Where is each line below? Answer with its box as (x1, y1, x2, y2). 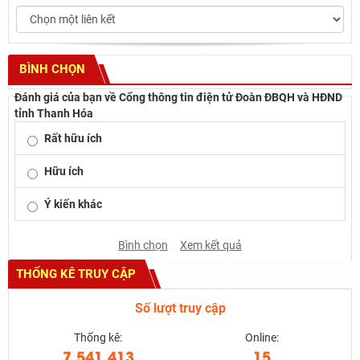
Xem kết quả (180, 239, 242, 252)
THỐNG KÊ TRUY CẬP (16, 267, 136, 282)
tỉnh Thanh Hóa (14, 107, 93, 121)
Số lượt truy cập (134, 301, 226, 317)
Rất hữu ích (44, 132, 102, 145)
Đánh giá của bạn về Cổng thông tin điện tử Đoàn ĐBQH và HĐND (14, 91, 342, 104)
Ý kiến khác (44, 198, 102, 211)
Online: (245, 331, 279, 345)
